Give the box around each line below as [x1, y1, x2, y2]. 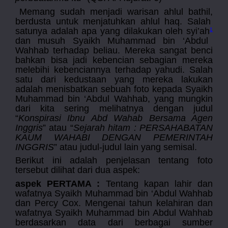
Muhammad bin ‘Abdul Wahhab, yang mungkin [15, 93, 213, 104]
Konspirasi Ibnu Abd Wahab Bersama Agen [18, 112, 213, 123]
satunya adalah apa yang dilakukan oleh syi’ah [15, 25, 210, 36]
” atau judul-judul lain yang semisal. [54, 141, 197, 152]
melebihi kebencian [15, 64, 96, 75]
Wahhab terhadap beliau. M [15, 45, 132, 55]
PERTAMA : [41, 179, 106, 189]
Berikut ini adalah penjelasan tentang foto [15, 155, 213, 166]
